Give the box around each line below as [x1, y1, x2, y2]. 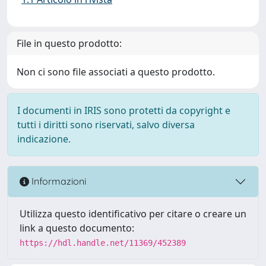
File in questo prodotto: [17, 36, 122, 50]
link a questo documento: [20, 221, 134, 235]
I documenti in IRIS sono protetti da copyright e [17, 103, 230, 117]
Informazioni [29, 175, 86, 188]
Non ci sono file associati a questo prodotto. [17, 65, 215, 78]
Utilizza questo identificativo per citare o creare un [20, 207, 246, 220]
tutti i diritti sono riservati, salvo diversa [17, 118, 195, 131]
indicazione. [17, 132, 71, 145]
